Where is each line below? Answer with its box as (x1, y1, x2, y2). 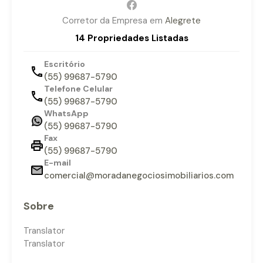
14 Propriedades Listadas (75, 32, 188, 44)
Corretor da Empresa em (62, 14, 163, 26)
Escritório (43, 58, 85, 69)
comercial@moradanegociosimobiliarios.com (43, 169, 234, 181)
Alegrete (165, 14, 201, 26)
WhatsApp (43, 107, 89, 119)
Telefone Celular (43, 83, 113, 94)
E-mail (43, 157, 71, 168)
